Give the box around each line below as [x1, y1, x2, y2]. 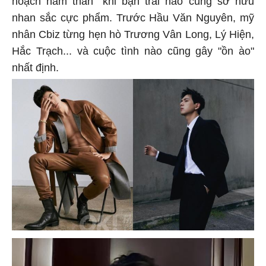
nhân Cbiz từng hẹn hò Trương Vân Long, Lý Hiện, [12, 26, 254, 39]
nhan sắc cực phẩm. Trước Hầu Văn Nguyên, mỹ [12, 9, 254, 22]
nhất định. [12, 59, 59, 72]
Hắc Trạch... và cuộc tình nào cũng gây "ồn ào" [12, 43, 254, 55]
